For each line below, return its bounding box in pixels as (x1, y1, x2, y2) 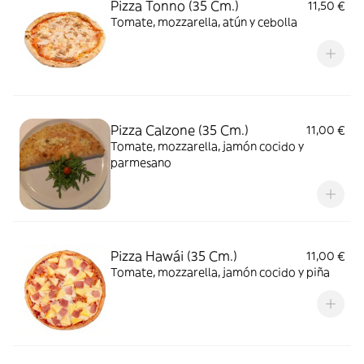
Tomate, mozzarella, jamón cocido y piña (110, 265, 330, 279)
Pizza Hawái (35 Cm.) (110, 248, 237, 264)
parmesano (110, 155, 171, 170)
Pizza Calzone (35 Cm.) (110, 122, 249, 138)
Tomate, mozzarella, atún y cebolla (110, 15, 297, 29)
